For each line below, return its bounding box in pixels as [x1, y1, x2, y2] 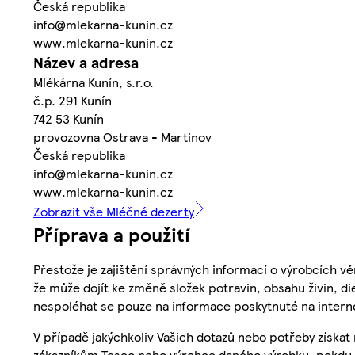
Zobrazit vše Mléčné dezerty [33, 201, 194, 220]
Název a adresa [33, 51, 139, 73]
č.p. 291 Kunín [33, 90, 112, 109]
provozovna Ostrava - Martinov [33, 127, 212, 146]
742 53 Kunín [33, 109, 104, 128]
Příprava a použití [33, 219, 190, 247]
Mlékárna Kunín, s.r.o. [33, 72, 154, 91]
